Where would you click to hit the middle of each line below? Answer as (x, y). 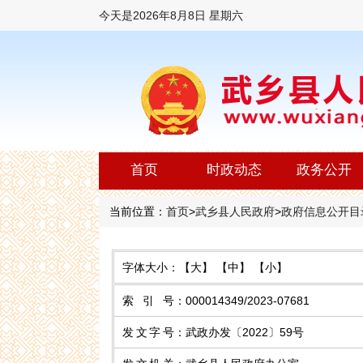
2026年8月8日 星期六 (188, 15)
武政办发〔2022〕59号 (245, 332)
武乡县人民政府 (235, 211)
